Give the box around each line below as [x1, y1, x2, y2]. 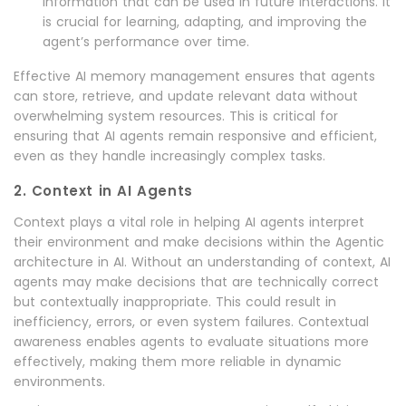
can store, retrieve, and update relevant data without [14, 87, 358, 106]
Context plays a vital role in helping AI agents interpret [14, 213, 364, 232]
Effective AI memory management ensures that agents [14, 67, 375, 86]
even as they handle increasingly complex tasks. [14, 147, 325, 166]
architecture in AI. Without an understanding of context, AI [14, 253, 391, 272]
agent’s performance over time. [43, 33, 249, 52]
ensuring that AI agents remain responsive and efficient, [14, 127, 377, 146]
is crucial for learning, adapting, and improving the [43, 13, 367, 32]
